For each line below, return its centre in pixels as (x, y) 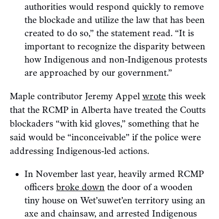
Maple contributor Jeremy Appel (76, 96)
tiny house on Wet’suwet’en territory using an (115, 200)
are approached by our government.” (98, 73)
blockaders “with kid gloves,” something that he (104, 123)
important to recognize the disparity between (115, 46)
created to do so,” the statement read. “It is (109, 33)
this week (186, 96)
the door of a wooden (149, 187)
